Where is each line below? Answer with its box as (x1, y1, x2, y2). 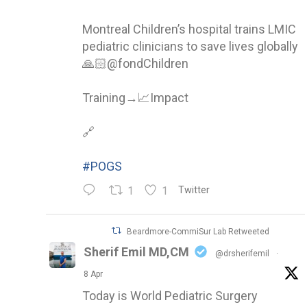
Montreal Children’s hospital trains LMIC (82, 21, 296, 36)
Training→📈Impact (82, 90, 188, 105)
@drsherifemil (215, 248, 269, 258)
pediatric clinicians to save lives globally (82, 38, 298, 53)
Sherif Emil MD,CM (84, 244, 189, 259)
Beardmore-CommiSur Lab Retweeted (127, 226, 270, 236)
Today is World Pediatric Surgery (82, 288, 258, 303)
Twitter (178, 184, 210, 196)
